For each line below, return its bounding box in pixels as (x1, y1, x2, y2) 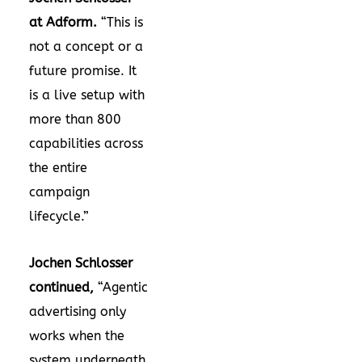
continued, (29, 279, 94, 295)
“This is (101, 14, 143, 30)
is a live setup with (29, 86, 145, 103)
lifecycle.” (29, 208, 89, 224)
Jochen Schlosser (29, 255, 133, 271)
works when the (29, 327, 124, 343)
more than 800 (29, 111, 121, 127)
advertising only (29, 303, 126, 319)
